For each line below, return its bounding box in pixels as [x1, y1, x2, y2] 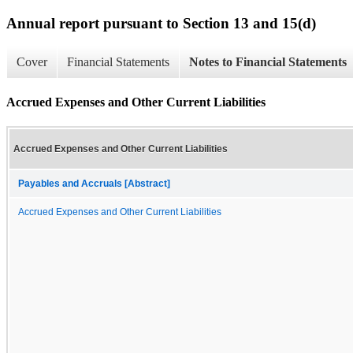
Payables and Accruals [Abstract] [18, 178, 170, 188]
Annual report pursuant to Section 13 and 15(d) [6, 14, 316, 32]
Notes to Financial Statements [189, 55, 347, 69]
